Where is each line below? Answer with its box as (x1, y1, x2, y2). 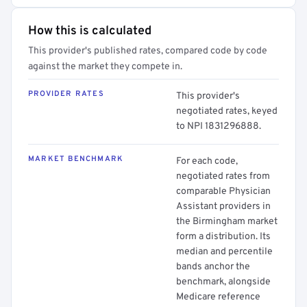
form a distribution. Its (176, 231, 271, 243)
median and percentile (176, 246, 273, 258)
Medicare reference (176, 291, 260, 303)
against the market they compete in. (28, 61, 182, 73)
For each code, (176, 156, 238, 167)
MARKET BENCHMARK (28, 154, 124, 164)
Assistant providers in (176, 201, 271, 212)
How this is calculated (28, 23, 151, 39)
